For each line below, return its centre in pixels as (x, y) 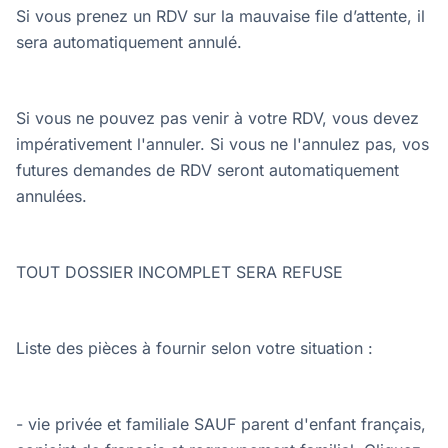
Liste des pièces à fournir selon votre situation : (194, 348)
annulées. (51, 196)
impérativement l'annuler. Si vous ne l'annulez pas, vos (222, 144)
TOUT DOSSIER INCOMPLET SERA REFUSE (179, 272)
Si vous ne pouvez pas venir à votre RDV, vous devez (217, 118)
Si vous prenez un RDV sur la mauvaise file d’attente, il (220, 16)
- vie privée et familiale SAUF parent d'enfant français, (221, 424)
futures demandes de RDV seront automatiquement (207, 170)
